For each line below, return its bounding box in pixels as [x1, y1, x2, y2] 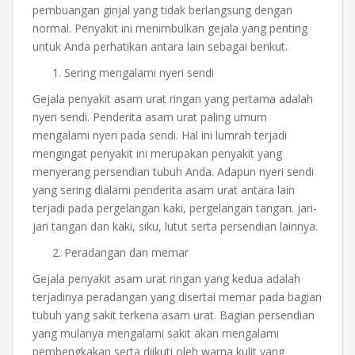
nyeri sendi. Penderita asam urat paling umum [32, 109, 267, 124]
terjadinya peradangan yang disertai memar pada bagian [32, 288, 322, 304]
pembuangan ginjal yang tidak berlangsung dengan [32, 2, 292, 17]
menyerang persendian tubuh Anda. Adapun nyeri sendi [32, 163, 314, 179]
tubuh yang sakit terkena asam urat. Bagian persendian [32, 307, 315, 323]
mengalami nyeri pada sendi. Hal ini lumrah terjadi [32, 127, 287, 143]
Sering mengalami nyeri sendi [64, 64, 214, 80]
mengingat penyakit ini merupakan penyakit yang [32, 145, 282, 161]
